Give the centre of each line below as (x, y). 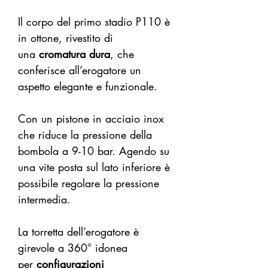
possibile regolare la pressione (89, 183)
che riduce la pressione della (85, 135)
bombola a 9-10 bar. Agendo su (94, 151)
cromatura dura (74, 54)
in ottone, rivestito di (66, 38)
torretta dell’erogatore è (85, 232)
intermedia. (44, 200)
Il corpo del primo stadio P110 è (94, 22)
